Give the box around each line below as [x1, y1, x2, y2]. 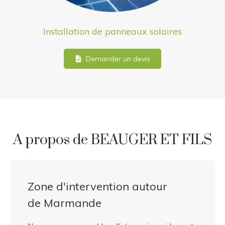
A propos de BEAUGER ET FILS [13, 131, 212, 149]
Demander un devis [86, 54, 151, 64]
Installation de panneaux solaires [43, 26, 182, 38]
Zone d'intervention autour [28, 179, 167, 194]
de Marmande [28, 196, 101, 210]
